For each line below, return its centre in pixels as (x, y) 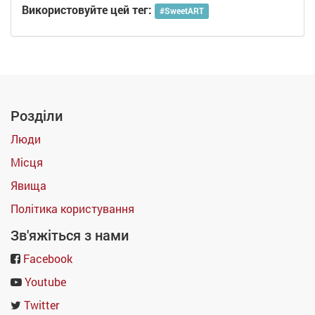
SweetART (185, 11)
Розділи (37, 116)
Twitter (41, 305)
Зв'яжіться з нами (70, 236)
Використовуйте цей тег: (87, 10)
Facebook (48, 258)
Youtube (45, 282)
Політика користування (72, 208)
